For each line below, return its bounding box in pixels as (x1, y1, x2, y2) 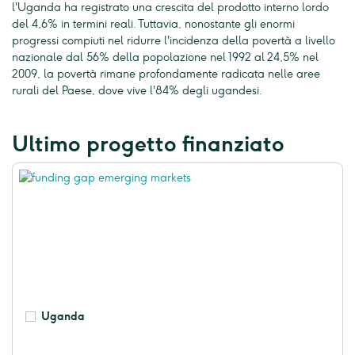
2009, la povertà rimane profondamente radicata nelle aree (12, 67, 320, 82)
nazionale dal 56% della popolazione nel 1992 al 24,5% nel (12, 51, 319, 65)
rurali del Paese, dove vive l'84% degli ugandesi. (12, 84, 262, 98)
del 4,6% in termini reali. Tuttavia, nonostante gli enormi (12, 17, 295, 32)
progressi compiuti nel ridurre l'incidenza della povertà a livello (12, 34, 335, 48)
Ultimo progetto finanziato (12, 132, 284, 158)
